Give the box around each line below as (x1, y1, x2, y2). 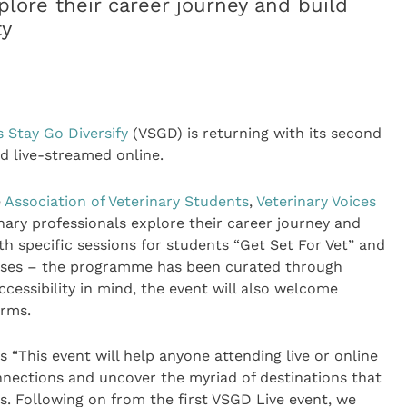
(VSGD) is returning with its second (127, 124, 382, 143)
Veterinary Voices (255, 192, 376, 210)
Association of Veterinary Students (4, 192, 249, 210)
